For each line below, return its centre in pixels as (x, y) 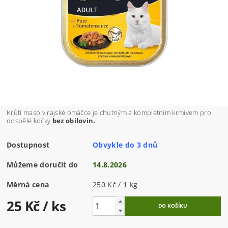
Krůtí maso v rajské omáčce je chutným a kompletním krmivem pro (109, 113)
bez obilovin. (74, 121)
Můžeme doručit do (42, 165)
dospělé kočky (30, 121)
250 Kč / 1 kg (115, 185)
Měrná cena (28, 185)
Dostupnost (28, 145)
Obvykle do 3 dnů (125, 145)
